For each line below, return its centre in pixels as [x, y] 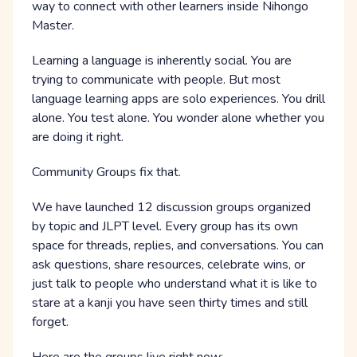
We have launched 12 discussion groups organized [171, 208]
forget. [50, 322]
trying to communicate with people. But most [156, 80]
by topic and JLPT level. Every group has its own [165, 227]
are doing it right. [78, 137]
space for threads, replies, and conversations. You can [178, 246]
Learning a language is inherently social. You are [162, 61]
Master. [53, 26]
